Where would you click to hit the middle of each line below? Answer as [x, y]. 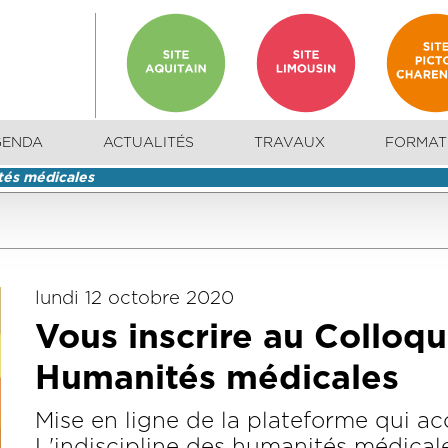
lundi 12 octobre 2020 [134, 298]
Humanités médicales [217, 379]
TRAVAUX [289, 143]
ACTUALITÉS [148, 143]
